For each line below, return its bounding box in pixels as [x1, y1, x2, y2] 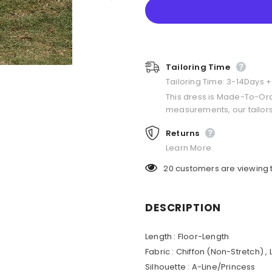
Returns [166, 127, 200, 139]
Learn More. [166, 141, 214, 154]
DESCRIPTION [145, 200, 222, 215]
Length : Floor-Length [145, 230, 229, 242]
